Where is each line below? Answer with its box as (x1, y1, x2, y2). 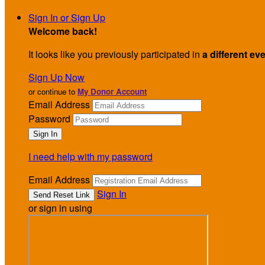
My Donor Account (77, 86, 147, 97)
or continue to (28, 86, 77, 97)
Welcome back (28, 24, 94, 38)
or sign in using (28, 201, 92, 215)
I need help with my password (28, 150, 153, 163)
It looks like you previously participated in (28, 47, 202, 61)
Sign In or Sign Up (28, 11, 105, 24)
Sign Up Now (28, 70, 85, 84)
